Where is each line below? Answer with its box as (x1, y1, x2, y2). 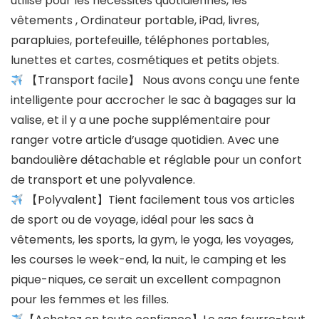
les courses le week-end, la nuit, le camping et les (11, 251, 286, 268)
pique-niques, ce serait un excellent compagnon (11, 271, 281, 288)
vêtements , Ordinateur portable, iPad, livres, (11, 12, 259, 29)
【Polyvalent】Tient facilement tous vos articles (26, 192, 296, 209)
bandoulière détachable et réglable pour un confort (11, 152, 302, 169)
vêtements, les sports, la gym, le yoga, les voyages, (11, 231, 293, 249)
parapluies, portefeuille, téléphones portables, (11, 32, 269, 49)
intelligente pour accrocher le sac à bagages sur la (11, 92, 296, 109)
